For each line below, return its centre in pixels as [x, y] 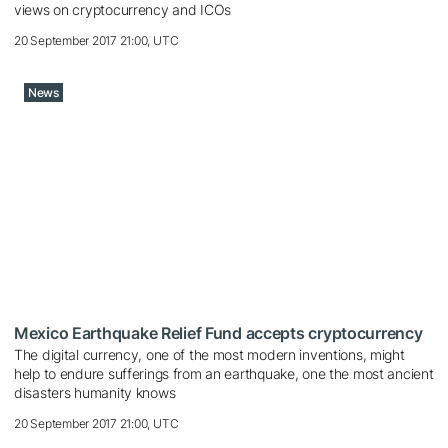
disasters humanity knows [95, 392]
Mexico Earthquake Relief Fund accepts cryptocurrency [218, 332]
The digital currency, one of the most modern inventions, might [209, 354]
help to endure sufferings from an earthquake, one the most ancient [224, 373]
